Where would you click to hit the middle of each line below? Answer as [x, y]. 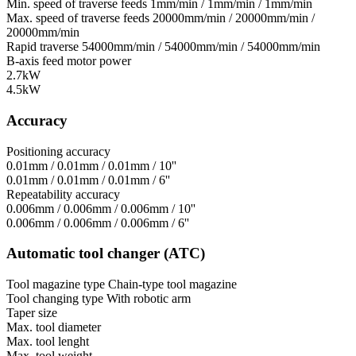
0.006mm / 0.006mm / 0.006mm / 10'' [101, 208]
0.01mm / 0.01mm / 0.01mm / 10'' [91, 165]
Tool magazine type [56, 284]
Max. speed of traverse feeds [78, 18]
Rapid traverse [43, 47]
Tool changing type [55, 299]
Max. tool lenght [48, 342]
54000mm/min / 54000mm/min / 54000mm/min [201, 47]
